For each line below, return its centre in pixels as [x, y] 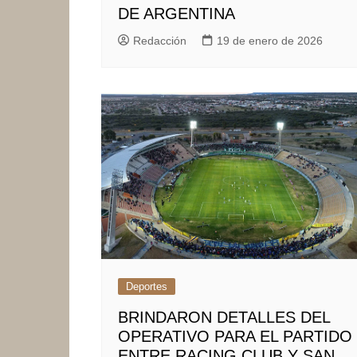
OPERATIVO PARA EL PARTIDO [235, 336]
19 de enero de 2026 [270, 41]
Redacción [160, 41]
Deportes [147, 286]
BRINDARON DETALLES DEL [224, 317]
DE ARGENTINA [177, 14]
